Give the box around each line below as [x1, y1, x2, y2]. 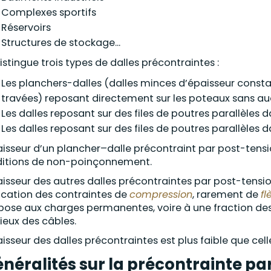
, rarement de [192, 188, 261, 201]
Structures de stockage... [1, 36, 120, 50]
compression [129, 188, 192, 201]
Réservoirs [1, 21, 51, 34]
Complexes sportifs [1, 5, 96, 19]
